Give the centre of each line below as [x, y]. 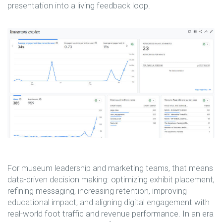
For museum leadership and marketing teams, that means [110, 168]
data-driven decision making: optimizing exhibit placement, [111, 180]
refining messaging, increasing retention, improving [97, 191]
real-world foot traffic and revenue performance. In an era [111, 214]
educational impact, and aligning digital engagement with [109, 202]
